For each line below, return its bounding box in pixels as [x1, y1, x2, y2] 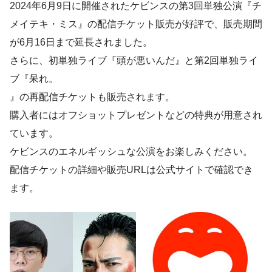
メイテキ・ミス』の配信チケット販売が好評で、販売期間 [10, 19, 262, 29]
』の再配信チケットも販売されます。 [10, 92, 175, 102]
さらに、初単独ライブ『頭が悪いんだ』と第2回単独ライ [10, 55, 258, 66]
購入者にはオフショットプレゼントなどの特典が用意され [10, 110, 262, 120]
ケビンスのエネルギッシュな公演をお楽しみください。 [10, 146, 253, 157]
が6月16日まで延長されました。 [10, 37, 152, 47]
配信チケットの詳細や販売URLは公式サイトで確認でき [10, 165, 253, 175]
